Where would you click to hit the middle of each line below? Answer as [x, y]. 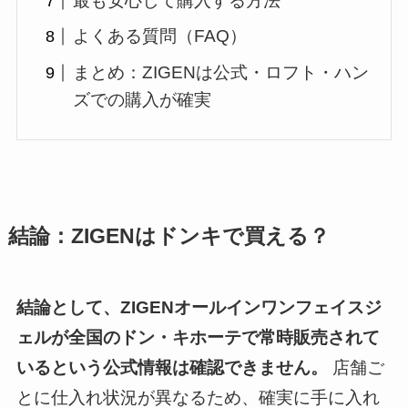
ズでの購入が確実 [143, 99]
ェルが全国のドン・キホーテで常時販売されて [198, 337]
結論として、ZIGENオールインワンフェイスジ [199, 307]
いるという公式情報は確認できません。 [172, 367]
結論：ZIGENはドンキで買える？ [168, 237]
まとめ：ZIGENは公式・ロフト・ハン [221, 72]
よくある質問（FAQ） [160, 36]
